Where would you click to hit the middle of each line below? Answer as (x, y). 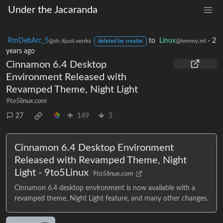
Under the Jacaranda (53, 10)
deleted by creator (120, 41)
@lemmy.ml (191, 41)
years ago (20, 51)
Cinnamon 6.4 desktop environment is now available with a (105, 188)
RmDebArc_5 (28, 41)
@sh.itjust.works (70, 41)
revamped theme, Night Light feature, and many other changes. (111, 199)
